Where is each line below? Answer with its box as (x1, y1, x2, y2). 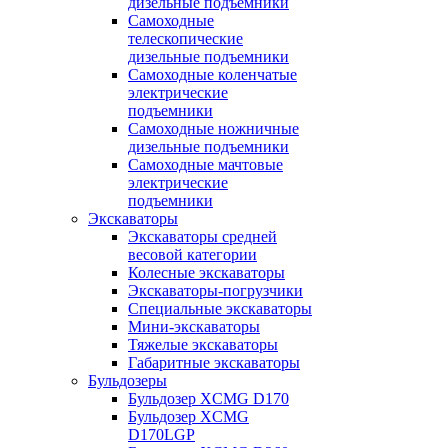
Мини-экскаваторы (128, 318, 260, 335)
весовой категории (128, 246, 257, 263)
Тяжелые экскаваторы (128, 336, 278, 353)
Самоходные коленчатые (128, 66, 297, 83)
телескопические (128, 30, 243, 47)
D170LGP (128, 426, 195, 443)
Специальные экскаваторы (128, 300, 312, 317)
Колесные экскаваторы (128, 264, 285, 281)
